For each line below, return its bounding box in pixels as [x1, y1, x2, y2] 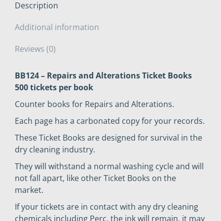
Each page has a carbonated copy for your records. [15, 115, 205, 127]
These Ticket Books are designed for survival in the [15, 132, 202, 144]
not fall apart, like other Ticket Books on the [15, 173, 176, 184]
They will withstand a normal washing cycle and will [15, 161, 204, 172]
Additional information [15, 22, 99, 33]
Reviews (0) [15, 43, 56, 55]
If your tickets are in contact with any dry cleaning [15, 201, 198, 213]
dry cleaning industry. [15, 144, 95, 155]
